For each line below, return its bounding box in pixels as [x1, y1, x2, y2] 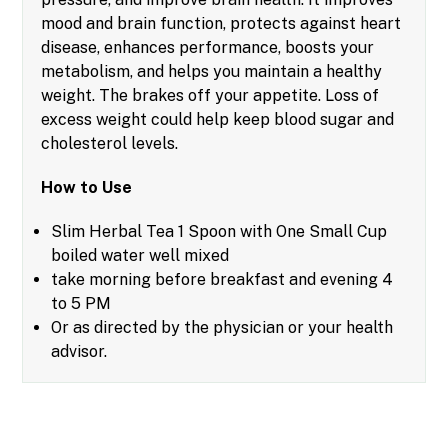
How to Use [41, 178, 133, 198]
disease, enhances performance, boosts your [41, 38, 375, 58]
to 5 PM [51, 294, 112, 314]
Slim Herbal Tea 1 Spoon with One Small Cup [51, 222, 388, 242]
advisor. [51, 342, 108, 362]
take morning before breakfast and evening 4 [51, 270, 394, 290]
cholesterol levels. [41, 134, 179, 154]
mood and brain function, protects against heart [41, 14, 402, 34]
